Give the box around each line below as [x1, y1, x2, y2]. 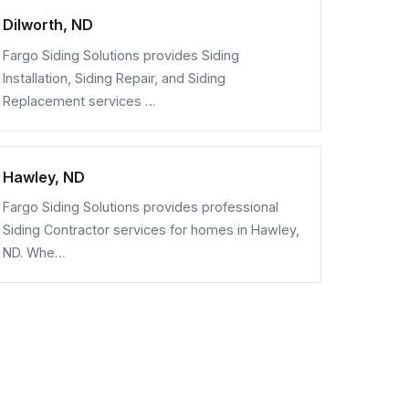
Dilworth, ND [2, 16, 93, 35]
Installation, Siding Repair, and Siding [2, 69, 225, 86]
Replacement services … [2, 92, 156, 109]
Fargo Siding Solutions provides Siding [2, 47, 239, 63]
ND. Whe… [2, 244, 66, 260]
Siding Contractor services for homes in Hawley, [2, 221, 299, 237]
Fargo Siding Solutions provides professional [2, 198, 278, 215]
